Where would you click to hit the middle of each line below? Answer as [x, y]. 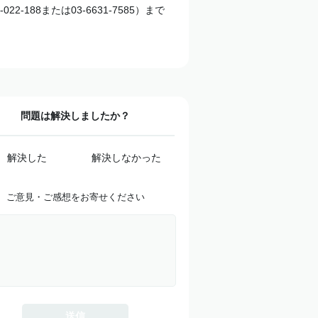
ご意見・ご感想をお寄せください [75, 197]
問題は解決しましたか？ [75, 116]
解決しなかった [126, 158]
